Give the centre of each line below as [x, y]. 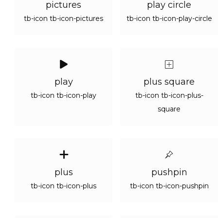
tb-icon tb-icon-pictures [64, 18]
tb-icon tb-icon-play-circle [169, 18]
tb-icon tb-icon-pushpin [169, 186]
